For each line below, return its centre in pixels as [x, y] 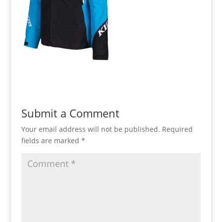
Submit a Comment [70, 113]
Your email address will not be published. [90, 129]
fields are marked [51, 140]
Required [177, 129]
